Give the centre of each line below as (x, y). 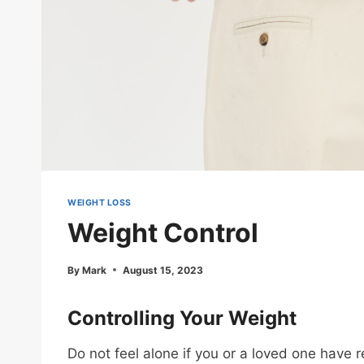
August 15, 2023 (163, 270)
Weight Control (163, 232)
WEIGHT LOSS (100, 202)
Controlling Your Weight (182, 318)
